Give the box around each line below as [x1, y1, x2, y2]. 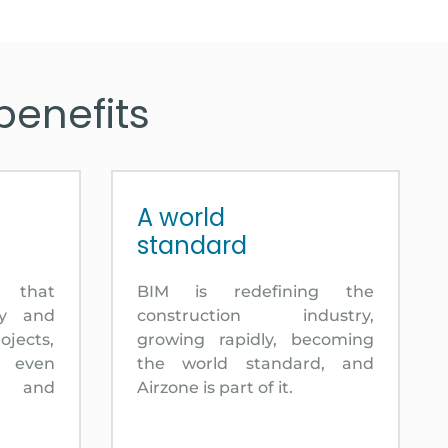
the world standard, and [136, 353, 374, 373]
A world [136, 200, 225, 234]
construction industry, [136, 305, 374, 325]
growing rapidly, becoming [136, 329, 374, 349]
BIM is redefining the [136, 281, 374, 301]
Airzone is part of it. [136, 377, 293, 397]
